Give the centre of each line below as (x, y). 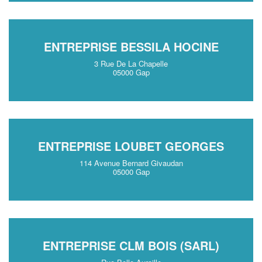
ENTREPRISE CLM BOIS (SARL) (131, 245)
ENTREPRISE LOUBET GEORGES (131, 146)
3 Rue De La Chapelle (131, 63)
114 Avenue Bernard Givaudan (131, 163)
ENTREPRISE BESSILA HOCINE (131, 46)
